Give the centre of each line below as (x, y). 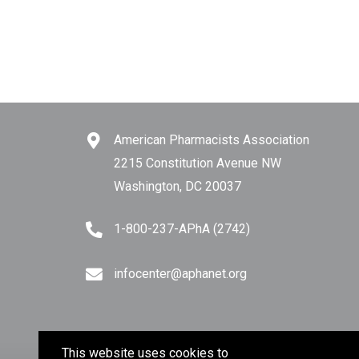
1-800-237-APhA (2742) (182, 229)
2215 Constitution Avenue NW (198, 163)
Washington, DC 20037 (177, 186)
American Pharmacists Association (212, 140)
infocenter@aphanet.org (180, 274)
